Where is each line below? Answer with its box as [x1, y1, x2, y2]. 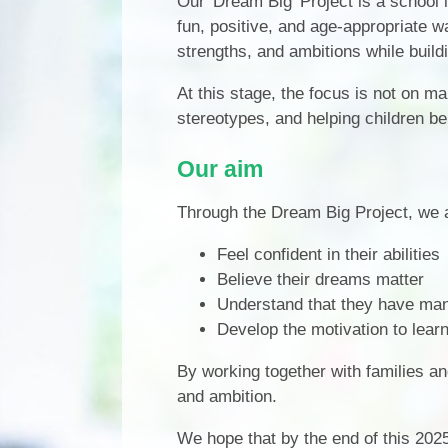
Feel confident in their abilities [217, 244, 440, 264]
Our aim [177, 155, 263, 182]
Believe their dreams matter [217, 269, 424, 289]
